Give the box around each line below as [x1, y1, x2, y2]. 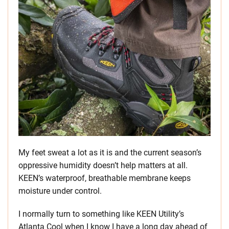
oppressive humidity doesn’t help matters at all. [18, 161, 188, 170]
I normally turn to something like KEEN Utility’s [18, 209, 184, 219]
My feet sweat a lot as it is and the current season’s [18, 148, 201, 157]
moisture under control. [18, 186, 102, 196]
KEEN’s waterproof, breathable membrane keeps [18, 173, 191, 183]
